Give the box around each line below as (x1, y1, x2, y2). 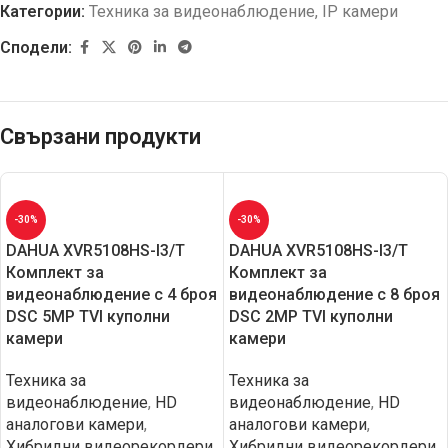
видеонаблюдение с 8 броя (229, 285, 440, 304)
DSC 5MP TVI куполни (6, 307, 170, 326)
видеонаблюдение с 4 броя (6, 285, 217, 304)
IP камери (322, 2, 398, 21)
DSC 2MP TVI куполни (229, 307, 393, 326)
